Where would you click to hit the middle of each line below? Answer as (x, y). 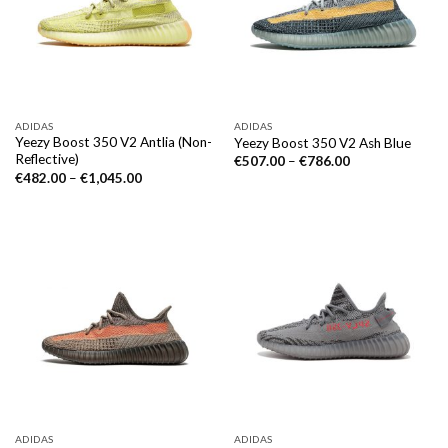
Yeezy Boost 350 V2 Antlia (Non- (113, 142)
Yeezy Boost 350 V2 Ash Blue (322, 143)
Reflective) (46, 159)
